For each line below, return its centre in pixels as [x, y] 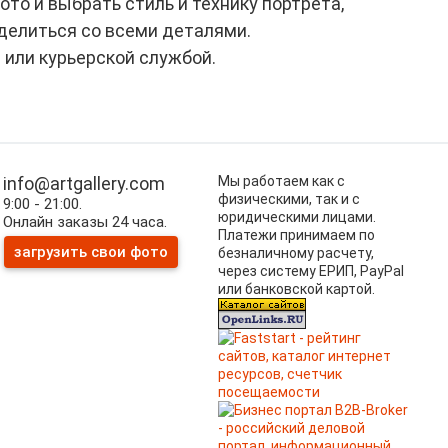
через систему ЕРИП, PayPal [311, 271]
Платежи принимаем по [296, 235]
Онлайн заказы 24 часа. [85, 222]
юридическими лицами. [297, 217]
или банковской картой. [296, 289]
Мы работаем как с [281, 181]
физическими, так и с [289, 199]
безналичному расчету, [296, 253]
